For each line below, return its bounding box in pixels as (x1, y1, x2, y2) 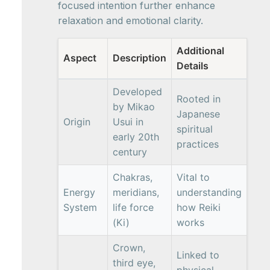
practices (177, 138, 219, 151)
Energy (63, 186, 95, 199)
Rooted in (177, 93, 221, 105)
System (63, 201, 97, 214)
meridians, (113, 186, 159, 199)
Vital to (177, 171, 210, 184)
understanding (177, 186, 242, 199)
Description (113, 52, 166, 64)
